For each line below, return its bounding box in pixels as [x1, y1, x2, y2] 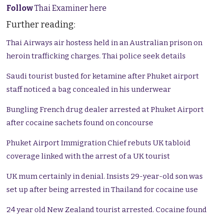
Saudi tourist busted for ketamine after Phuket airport [6, 72, 199, 81]
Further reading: [6, 19, 76, 30]
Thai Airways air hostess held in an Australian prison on [6, 38, 203, 48]
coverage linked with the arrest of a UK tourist [6, 152, 170, 161]
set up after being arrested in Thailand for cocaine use [6, 185, 198, 194]
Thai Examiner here [33, 3, 107, 13]
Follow [6, 3, 33, 13]
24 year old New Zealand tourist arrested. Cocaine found [6, 205, 207, 215]
